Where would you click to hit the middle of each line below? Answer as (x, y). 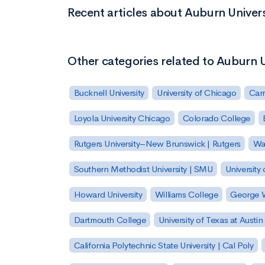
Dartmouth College (110, 219)
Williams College (186, 194)
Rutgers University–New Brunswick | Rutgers (157, 144)
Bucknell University (109, 93)
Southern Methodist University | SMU (143, 169)
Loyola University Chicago (122, 118)
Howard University (108, 194)
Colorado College (216, 118)
